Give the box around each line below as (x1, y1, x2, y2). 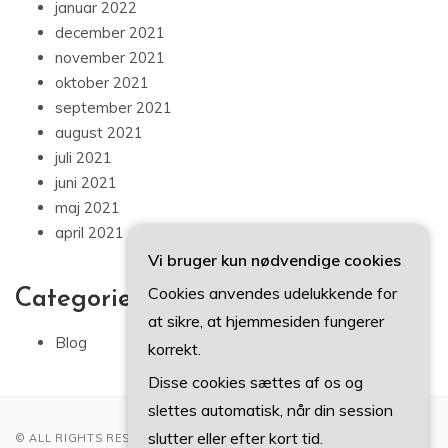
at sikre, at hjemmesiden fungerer (148, 311, 384, 331)
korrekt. (148, 339, 201, 359)
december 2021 (55, 23, 165, 43)
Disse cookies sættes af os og (148, 372, 363, 392)
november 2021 (55, 48, 165, 68)
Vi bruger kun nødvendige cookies (148, 250, 401, 270)
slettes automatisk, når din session (148, 400, 393, 420)
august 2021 (55, 123, 143, 143)
